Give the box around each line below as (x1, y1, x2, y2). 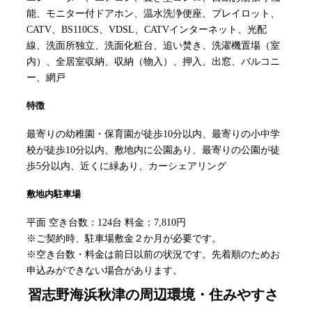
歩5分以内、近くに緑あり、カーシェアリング (26, 161, 226, 172)
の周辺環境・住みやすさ (125, 287, 279, 303)
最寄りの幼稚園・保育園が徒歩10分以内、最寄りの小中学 (26, 129, 280, 140)
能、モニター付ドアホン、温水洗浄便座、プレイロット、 (26, 8, 280, 19)
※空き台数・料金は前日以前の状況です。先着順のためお (26, 249, 280, 260)
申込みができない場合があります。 (26, 265, 182, 276)
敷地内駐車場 (26, 189, 81, 200)
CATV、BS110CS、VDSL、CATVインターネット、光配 (26, 24, 267, 36)
